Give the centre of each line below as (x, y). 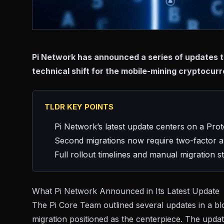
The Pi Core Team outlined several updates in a (123, 205)
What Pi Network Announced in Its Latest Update (126, 191)
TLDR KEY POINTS (79, 107)
